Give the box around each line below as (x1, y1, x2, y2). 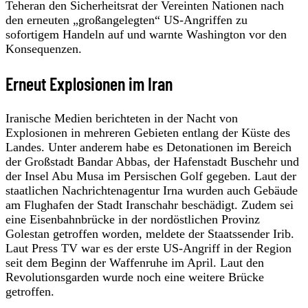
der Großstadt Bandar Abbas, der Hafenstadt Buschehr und (5, 155, 299, 169)
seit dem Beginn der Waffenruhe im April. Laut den (5, 256, 264, 270)
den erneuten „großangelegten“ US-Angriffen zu (5, 12, 247, 27)
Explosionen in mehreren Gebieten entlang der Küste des (5, 126, 290, 140)
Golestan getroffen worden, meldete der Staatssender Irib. (5, 227, 294, 241)
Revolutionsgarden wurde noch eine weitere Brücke (5, 270, 264, 285)
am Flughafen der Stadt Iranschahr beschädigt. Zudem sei (5, 198, 294, 212)
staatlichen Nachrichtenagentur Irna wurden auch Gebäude (5, 184, 298, 198)
